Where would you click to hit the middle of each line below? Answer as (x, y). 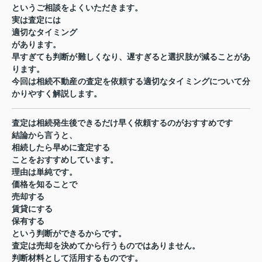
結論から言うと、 (44, 135)
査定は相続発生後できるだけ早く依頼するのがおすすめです (122, 123)
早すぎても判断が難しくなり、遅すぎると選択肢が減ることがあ (131, 57)
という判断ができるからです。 (69, 233)
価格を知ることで (44, 184)
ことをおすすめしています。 (65, 160)
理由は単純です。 (44, 172)
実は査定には (36, 20)
